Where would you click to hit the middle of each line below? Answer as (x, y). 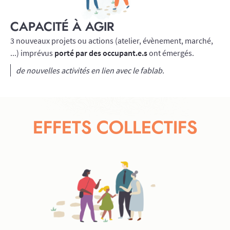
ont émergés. (171, 53)
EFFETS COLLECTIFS (115, 128)
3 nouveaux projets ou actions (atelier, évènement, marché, (112, 41)
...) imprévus (32, 53)
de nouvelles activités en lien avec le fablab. (90, 70)
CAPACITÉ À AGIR (62, 27)
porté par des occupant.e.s (101, 53)
